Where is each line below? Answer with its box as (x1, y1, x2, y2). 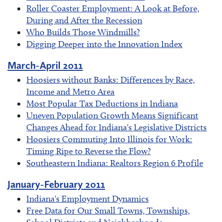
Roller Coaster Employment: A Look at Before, (26, 2, 200, 14)
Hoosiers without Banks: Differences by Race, (26, 74, 195, 85)
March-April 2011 (7, 59, 83, 71)
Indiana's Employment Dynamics (26, 193, 149, 205)
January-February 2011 (7, 178, 105, 191)
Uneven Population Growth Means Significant (26, 110, 199, 121)
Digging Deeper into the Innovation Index (26, 38, 183, 50)
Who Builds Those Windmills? (26, 26, 140, 38)
